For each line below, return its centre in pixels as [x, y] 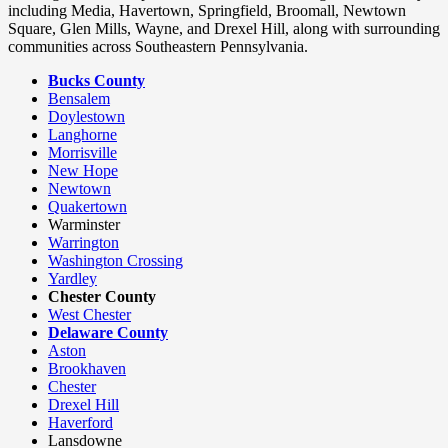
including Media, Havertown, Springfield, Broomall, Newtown [207, 11]
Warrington [83, 243]
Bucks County [96, 81]
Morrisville [82, 153]
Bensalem [79, 99]
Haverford [80, 423]
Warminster [84, 225]
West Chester [89, 315]
